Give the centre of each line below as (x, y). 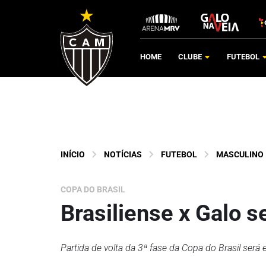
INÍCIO (73, 154)
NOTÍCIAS (123, 154)
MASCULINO (240, 154)
